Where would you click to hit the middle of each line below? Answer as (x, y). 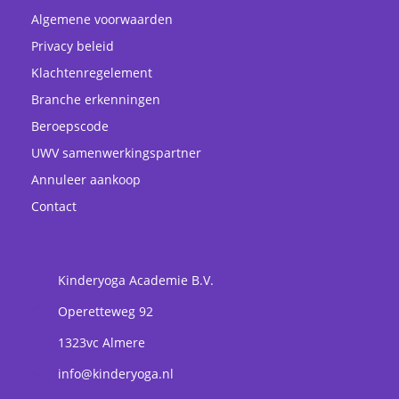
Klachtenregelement (92, 73)
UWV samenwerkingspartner (116, 153)
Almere (124, 342)
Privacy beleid (73, 46)
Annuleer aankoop (86, 179)
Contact (54, 206)
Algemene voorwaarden (104, 19)
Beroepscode (70, 126)
